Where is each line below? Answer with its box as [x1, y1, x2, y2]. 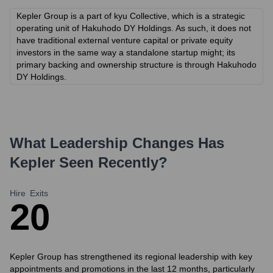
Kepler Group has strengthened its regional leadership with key [10, 252, 252, 261]
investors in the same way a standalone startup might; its [16, 48, 235, 57]
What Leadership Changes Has [10, 135, 224, 151]
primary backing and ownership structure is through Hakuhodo [16, 60, 257, 69]
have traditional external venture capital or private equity [16, 35, 233, 45]
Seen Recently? [55, 154, 168, 171]
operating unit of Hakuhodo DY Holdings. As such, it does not [16, 23, 251, 33]
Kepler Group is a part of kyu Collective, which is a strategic [16, 11, 245, 21]
